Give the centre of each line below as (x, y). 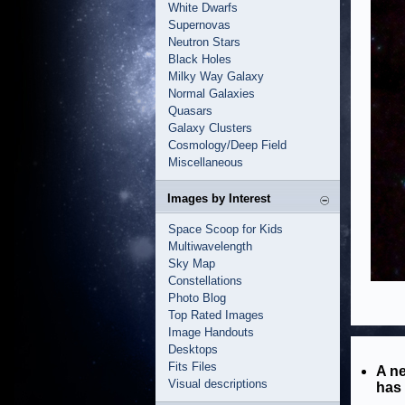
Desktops (193, 349)
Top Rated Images (216, 315)
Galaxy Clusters (210, 128)
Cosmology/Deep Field (227, 145)
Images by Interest (219, 198)
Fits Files (193, 367)
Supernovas (199, 25)
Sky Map (192, 264)
